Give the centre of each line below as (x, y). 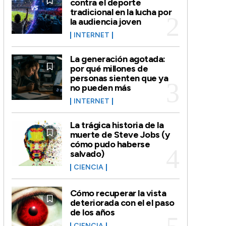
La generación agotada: (118, 59)
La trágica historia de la (117, 125)
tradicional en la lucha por (121, 12)
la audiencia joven (105, 21)
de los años (92, 213)
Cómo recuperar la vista (118, 193)
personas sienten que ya (119, 78)
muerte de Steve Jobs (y (120, 134)
